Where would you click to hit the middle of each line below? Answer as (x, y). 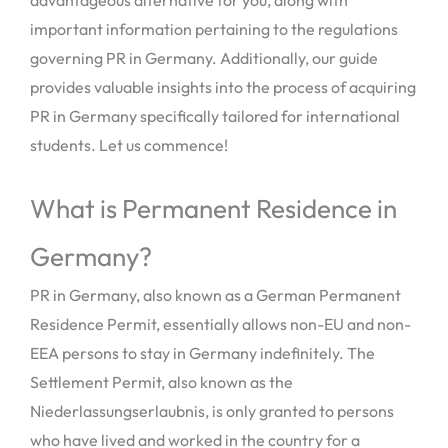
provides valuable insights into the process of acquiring (223, 86)
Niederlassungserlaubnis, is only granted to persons (212, 411)
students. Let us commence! (129, 144)
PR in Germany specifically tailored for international (215, 115)
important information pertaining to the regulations (214, 28)
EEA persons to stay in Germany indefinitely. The (202, 353)
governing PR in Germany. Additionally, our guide (204, 57)
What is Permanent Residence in (213, 209)
